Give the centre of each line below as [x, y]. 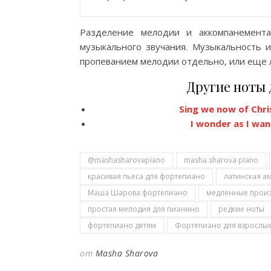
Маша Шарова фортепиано [138, 193]
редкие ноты [241, 209]
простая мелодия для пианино [144, 209]
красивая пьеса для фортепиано [146, 176]
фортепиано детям [122, 225]
